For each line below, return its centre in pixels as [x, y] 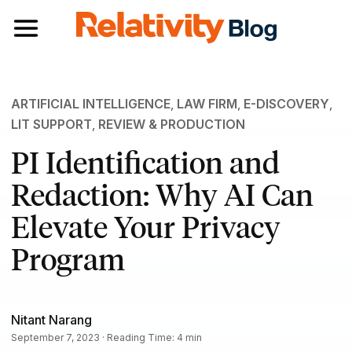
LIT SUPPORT [51, 125]
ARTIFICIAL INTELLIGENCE [90, 104]
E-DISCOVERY [286, 104]
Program [68, 259]
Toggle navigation [61, 19]
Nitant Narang [51, 319]
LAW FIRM [207, 104]
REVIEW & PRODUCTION [171, 125]
